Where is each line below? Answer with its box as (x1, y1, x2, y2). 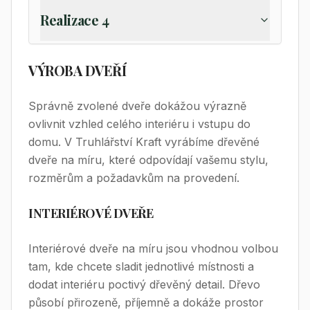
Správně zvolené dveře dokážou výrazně (28, 99, 246, 113)
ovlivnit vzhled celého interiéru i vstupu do (28, 117, 250, 131)
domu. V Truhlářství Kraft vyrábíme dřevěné (28, 135, 259, 149)
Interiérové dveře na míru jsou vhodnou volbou (28, 241, 278, 255)
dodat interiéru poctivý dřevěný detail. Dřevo (28, 277, 260, 291)
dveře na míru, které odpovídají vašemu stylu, (28, 153, 268, 167)
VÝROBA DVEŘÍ (28, 61, 126, 80)
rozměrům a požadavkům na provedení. (28, 171, 239, 185)
